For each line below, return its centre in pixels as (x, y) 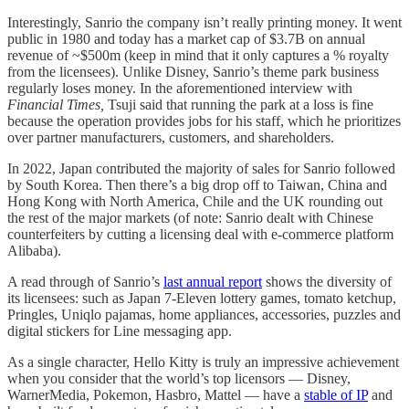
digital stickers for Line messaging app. (120, 331)
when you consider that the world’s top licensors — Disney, (179, 379)
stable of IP (336, 395)
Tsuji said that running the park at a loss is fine (241, 105)
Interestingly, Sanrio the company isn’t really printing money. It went (204, 23)
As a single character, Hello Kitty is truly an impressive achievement (203, 362)
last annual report (213, 282)
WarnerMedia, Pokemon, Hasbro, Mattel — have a (156, 395)
